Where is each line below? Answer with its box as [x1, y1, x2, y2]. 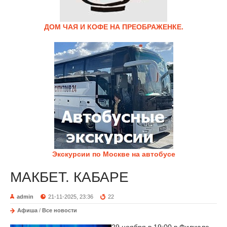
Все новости [42, 207, 77, 213]
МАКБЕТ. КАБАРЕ [10, 169, 129, 185]
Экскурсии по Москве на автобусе [52, 150, 175, 158]
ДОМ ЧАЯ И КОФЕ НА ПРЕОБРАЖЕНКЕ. [44, 23, 183, 31]
